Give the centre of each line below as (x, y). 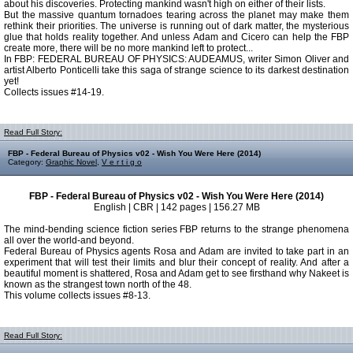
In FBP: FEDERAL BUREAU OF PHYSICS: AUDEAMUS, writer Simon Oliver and (176, 59)
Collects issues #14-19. (54, 92)
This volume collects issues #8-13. (77, 295)
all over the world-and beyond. (69, 240)
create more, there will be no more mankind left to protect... (128, 48)
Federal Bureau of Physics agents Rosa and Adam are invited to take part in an (176, 251)
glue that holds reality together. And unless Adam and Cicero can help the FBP (176, 37)
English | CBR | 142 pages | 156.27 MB (176, 207)
